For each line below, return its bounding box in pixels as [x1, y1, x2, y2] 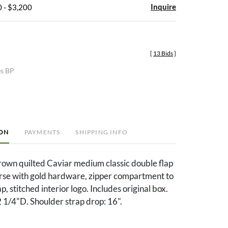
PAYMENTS [24, 128, 61, 136]
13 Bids [153, 49, 173, 57]
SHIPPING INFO [75, 128, 128, 136]
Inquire [151, 2, 176, 11]
